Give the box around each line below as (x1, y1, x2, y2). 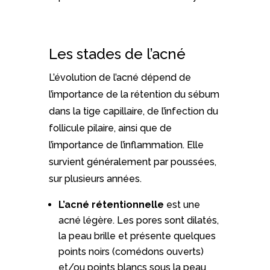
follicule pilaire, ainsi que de (48, 122, 172, 134)
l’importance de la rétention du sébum (48, 89, 219, 101)
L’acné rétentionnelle (58, 199, 164, 211)
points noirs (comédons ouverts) (58, 246, 204, 258)
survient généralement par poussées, (48, 156, 216, 168)
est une (163, 199, 200, 211)
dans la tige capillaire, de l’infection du (48, 105, 218, 118)
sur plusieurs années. (48, 173, 142, 185)
